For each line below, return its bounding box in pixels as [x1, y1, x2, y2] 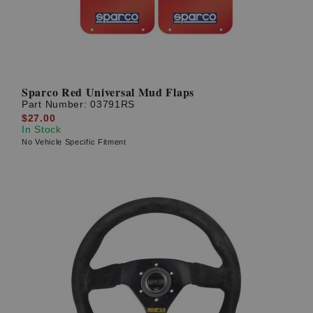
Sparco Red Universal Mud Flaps [22, 84, 194, 101]
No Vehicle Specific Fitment [22, 137, 126, 146]
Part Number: [22, 99, 91, 110]
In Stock [22, 123, 61, 135]
